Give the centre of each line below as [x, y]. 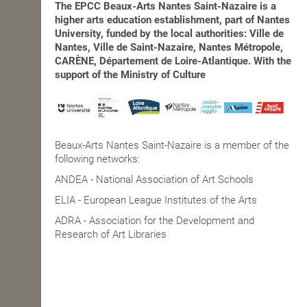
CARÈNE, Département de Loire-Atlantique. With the [173, 61]
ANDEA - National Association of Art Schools [154, 180]
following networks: [97, 159]
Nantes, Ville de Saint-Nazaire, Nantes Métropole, [169, 48]
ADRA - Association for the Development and [155, 221]
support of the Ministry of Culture [130, 75]
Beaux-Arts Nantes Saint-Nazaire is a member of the [172, 146]
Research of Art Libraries [111, 235]
